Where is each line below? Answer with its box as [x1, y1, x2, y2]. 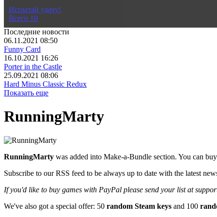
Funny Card [4, 45, 41, 53]
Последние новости [4, 28, 69, 36]
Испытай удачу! [9, 5, 61, 14]
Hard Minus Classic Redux [4, 80, 87, 88]
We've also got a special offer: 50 [4, 201, 107, 210]
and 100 [171, 201, 200, 210]
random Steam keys [107, 201, 171, 210]
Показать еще [4, 89, 48, 97]
